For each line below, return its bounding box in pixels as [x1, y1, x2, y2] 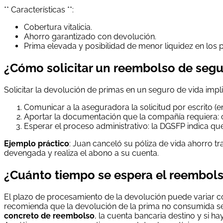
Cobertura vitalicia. [24, 22, 92, 32]
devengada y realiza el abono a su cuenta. [4, 148, 159, 158]
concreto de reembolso [4, 211, 95, 221]
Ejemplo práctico [4, 138, 69, 148]
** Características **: [4, 4, 74, 14]
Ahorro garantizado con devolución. [24, 31, 156, 41]
